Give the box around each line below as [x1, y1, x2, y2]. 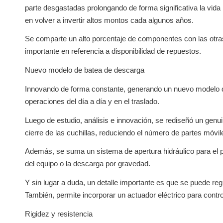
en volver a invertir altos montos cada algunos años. [25, 15, 194, 24]
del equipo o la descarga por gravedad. [25, 159, 150, 168]
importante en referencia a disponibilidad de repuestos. [25, 47, 201, 56]
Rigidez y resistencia [25, 209, 93, 218]
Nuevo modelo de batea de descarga [25, 66, 144, 74]
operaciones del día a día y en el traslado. [25, 97, 159, 106]
